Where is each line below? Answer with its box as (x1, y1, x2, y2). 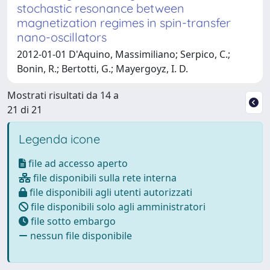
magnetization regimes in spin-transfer (17, 14, 231, 30)
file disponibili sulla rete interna (31, 171, 177, 184)
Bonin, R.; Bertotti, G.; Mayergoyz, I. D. (17, 61, 188, 75)
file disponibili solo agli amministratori (28, 199, 206, 213)
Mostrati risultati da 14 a (7, 88, 119, 102)
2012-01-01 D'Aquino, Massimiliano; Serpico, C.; (17, 47, 230, 61)
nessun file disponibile (28, 228, 132, 242)
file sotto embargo (28, 214, 116, 228)
